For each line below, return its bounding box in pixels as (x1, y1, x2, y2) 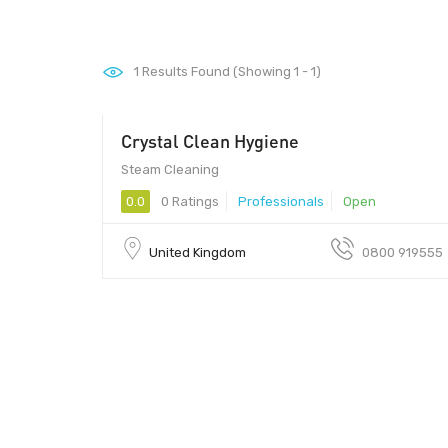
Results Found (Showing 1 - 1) (139, 64, 321, 79)
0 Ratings (158, 193, 219, 209)
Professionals (238, 193, 324, 209)
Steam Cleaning (121, 161, 219, 177)
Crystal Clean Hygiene (121, 129, 299, 152)
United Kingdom (149, 244, 246, 260)
